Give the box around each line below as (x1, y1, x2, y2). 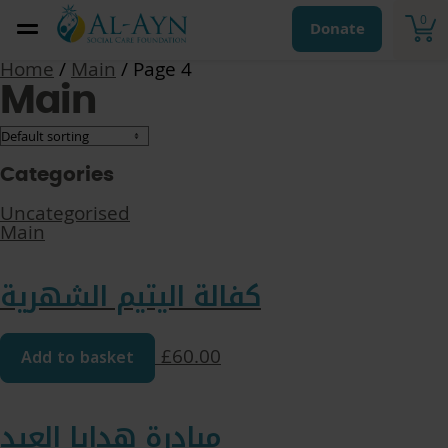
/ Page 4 (116, 56, 192, 82)
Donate (309, 18, 365, 39)
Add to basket (21, 342, 134, 373)
